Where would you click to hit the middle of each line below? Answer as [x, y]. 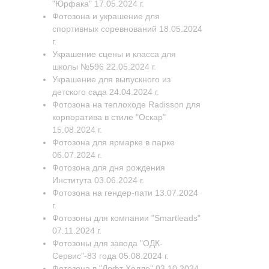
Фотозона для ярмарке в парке [113, 142]
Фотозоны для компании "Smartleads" [126, 218]
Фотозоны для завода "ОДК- [107, 243]
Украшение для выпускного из [111, 79]
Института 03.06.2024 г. [98, 180]
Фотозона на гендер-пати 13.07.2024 [125, 193]
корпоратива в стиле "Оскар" [109, 117]
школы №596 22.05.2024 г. [104, 67]
